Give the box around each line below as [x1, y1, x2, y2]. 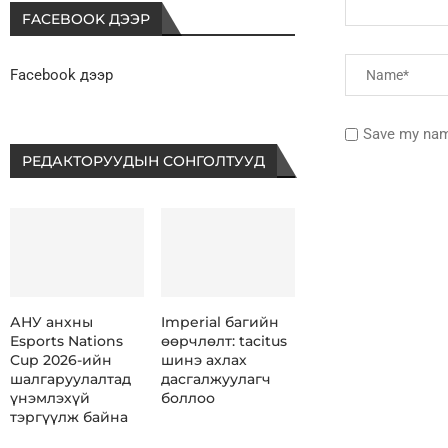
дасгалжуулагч [160, 369, 271, 388]
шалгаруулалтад [10, 369, 131, 388]
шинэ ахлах [160, 350, 247, 369]
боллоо [160, 388, 215, 407]
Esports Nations [10, 331, 123, 350]
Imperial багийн [160, 312, 279, 331]
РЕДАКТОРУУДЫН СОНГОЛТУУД [22, 151, 265, 170]
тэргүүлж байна [10, 407, 128, 426]
